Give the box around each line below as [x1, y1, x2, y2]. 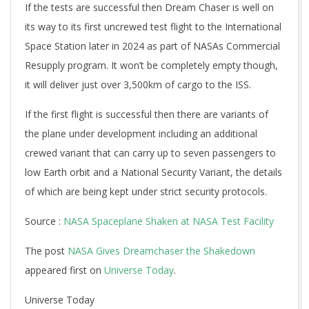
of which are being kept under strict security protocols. [25, 185, 267, 198]
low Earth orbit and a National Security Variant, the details [25, 166, 282, 179]
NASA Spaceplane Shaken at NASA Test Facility [63, 215, 274, 228]
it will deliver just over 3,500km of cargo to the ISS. [25, 78, 254, 91]
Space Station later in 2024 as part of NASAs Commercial [25, 39, 280, 52]
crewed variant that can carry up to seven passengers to [25, 146, 276, 159]
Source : [25, 215, 63, 228]
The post [25, 244, 68, 257]
